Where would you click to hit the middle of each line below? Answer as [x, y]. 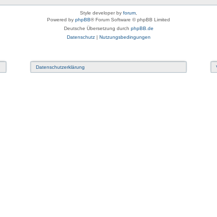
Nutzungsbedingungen [125, 37]
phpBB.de [142, 28]
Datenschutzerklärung [60, 67]
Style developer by [101, 13]
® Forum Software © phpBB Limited [130, 19]
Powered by [61, 19]
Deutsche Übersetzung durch [97, 28]
